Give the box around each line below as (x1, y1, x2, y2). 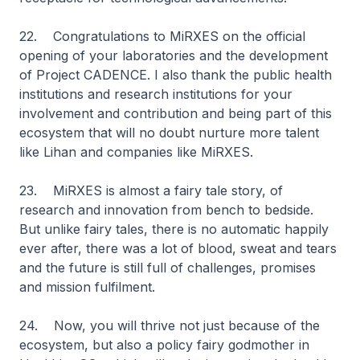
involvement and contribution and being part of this (19, 105, 332, 121)
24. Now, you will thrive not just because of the (19, 317, 320, 333)
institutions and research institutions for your (19, 86, 292, 102)
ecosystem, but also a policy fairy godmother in (19, 337, 309, 353)
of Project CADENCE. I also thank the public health (19, 67, 332, 83)
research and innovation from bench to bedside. (19, 202, 317, 218)
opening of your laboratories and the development (19, 47, 328, 63)
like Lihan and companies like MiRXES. (19, 144, 253, 160)
